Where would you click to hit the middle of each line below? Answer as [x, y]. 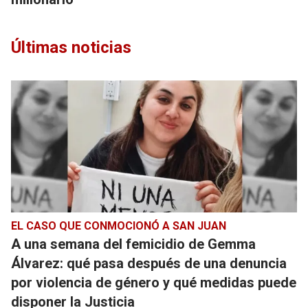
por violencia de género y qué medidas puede [154, 283]
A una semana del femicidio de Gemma [133, 244]
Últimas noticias [71, 47]
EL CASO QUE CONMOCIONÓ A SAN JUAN [119, 226]
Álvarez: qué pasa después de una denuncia [149, 263]
